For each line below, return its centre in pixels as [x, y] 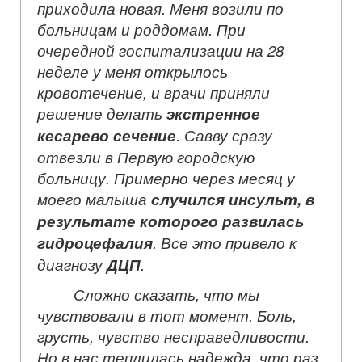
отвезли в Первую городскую [146, 156]
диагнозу [72, 264]
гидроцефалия [95, 242]
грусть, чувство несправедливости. [173, 336]
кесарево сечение [107, 135]
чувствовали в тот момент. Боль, [167, 315]
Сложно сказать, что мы [166, 294]
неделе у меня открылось [133, 71]
